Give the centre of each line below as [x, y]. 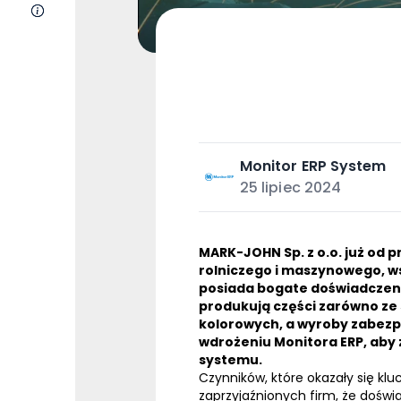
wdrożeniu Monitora [269, 342]
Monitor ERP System [313, 166]
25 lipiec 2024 [291, 188]
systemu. [230, 360]
